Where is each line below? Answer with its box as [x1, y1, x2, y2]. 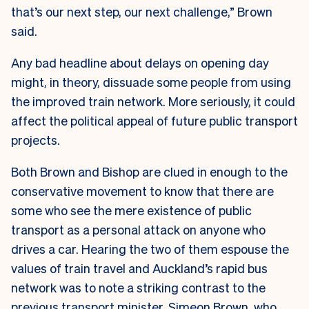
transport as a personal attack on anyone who [11, 221, 266, 238]
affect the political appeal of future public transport [11, 112, 298, 129]
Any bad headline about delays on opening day [11, 54, 269, 71]
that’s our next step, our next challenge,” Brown [11, 3, 272, 20]
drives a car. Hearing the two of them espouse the [11, 241, 289, 257]
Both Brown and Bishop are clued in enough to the [11, 163, 288, 180]
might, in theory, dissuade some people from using [11, 74, 291, 90]
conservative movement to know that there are [11, 183, 274, 199]
